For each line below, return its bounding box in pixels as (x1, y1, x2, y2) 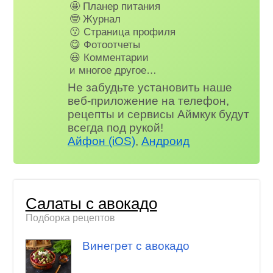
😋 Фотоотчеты (69, 38, 141, 51)
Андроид (141, 134, 190, 147)
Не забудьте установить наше (68, 80, 233, 94)
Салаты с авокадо (25, 195, 157, 213)
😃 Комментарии (69, 51, 149, 64)
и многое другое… (69, 64, 157, 77)
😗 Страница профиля (69, 26, 176, 38)
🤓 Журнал (69, 13, 121, 26)
